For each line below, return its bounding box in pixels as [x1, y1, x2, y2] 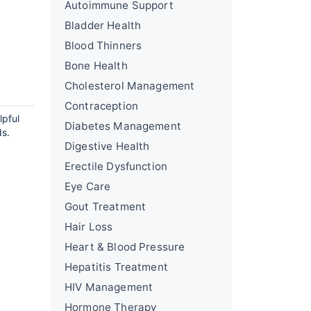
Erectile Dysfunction [65, 160, 168, 173]
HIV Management [65, 280, 153, 294]
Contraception [65, 99, 138, 112]
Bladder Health [65, 19, 142, 32]
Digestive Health [65, 140, 150, 153]
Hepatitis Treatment [65, 260, 168, 274]
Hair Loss [65, 220, 113, 233]
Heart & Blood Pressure [65, 240, 185, 253]
